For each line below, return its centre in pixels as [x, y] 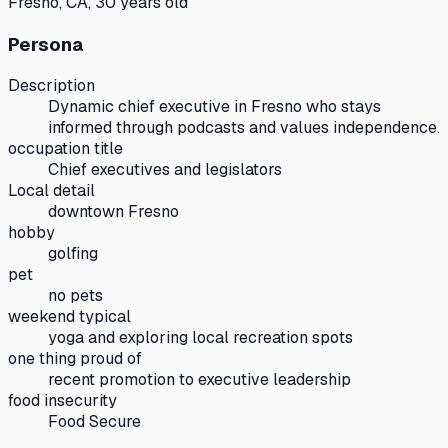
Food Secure [94, 422]
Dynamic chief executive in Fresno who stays [214, 107]
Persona [46, 44]
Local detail [51, 191]
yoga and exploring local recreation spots [200, 338]
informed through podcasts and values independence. [244, 128]
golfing [73, 254]
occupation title [65, 149]
